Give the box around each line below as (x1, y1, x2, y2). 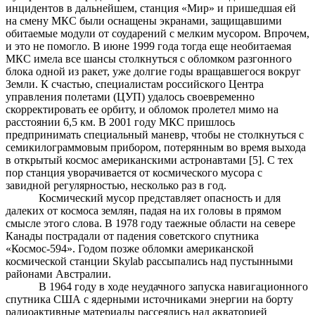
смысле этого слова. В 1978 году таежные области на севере (6, 217, 295, 230)
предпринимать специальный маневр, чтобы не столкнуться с (6, 129, 304, 141)
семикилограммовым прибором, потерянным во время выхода (6, 141, 306, 154)
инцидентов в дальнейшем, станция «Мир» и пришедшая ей (6, 2, 296, 15)
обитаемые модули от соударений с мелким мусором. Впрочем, (6, 27, 309, 40)
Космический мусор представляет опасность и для (39, 192, 281, 205)
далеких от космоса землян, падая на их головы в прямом (6, 205, 281, 217)
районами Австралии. (6, 268, 111, 281)
